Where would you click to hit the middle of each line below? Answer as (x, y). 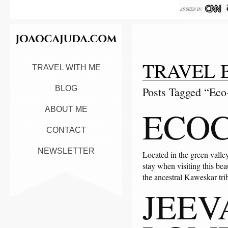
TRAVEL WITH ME (66, 68)
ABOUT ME (66, 109)
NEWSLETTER (66, 151)
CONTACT (66, 130)
